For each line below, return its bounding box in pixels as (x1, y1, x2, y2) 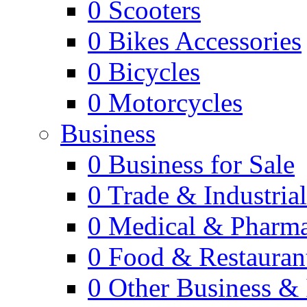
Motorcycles (108, 88, 243, 117)
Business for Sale (108, 149, 295, 179)
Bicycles (108, 57, 200, 86)
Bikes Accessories (108, 26, 302, 56)
